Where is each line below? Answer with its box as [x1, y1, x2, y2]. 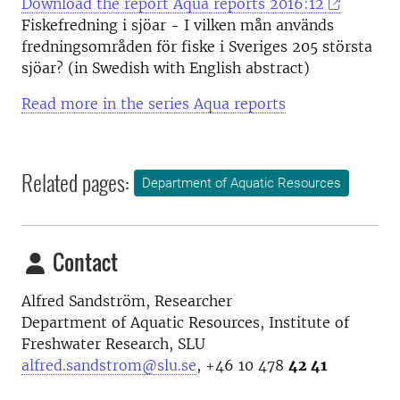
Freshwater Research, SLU [21, 335, 205, 353]
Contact [48, 246, 118, 278]
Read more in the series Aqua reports [21, 95, 286, 112]
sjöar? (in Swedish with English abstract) [21, 59, 310, 77]
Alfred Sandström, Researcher [21, 292, 232, 310]
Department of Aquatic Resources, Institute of [21, 313, 349, 331]
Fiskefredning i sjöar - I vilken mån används [21, 16, 334, 34]
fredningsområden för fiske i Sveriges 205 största [21, 37, 372, 55]
